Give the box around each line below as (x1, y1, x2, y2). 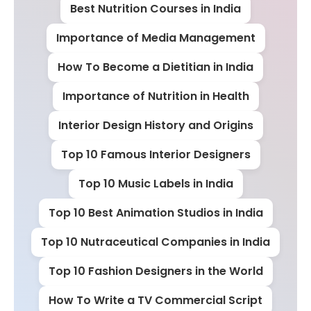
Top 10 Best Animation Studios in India (48, 204, 263, 221)
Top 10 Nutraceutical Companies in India (41, 233, 270, 250)
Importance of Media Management (56, 29, 255, 46)
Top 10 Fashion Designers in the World (48, 262, 263, 279)
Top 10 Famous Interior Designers (60, 146, 251, 162)
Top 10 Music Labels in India (78, 175, 233, 192)
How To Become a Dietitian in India (58, 58, 253, 75)
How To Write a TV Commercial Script (49, 292, 262, 308)
